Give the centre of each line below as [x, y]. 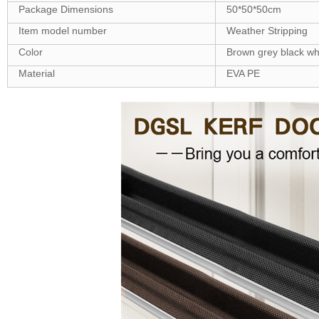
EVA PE [243, 73]
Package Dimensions [66, 9]
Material [36, 73]
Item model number [62, 31]
